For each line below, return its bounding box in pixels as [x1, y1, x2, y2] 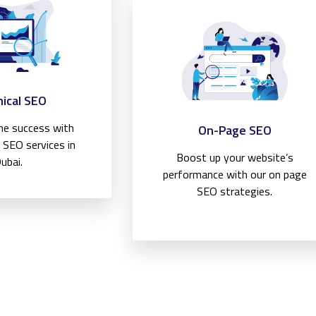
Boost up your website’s [176, 149, 293, 166]
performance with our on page [162, 166, 307, 183]
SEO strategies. [197, 183, 273, 200]
